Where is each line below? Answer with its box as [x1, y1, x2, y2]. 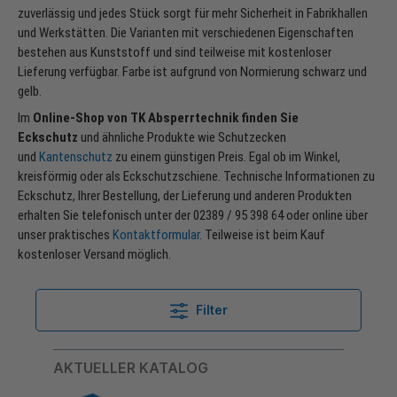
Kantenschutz [39, 149, 113, 166]
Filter [195, 302, 228, 318]
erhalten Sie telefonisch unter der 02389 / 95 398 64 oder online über [18, 207, 368, 224]
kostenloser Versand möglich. [18, 246, 174, 263]
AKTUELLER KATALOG [53, 359, 208, 378]
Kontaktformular [113, 227, 199, 244]
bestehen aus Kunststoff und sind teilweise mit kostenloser [18, 44, 331, 61]
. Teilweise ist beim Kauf [199, 227, 325, 244]
